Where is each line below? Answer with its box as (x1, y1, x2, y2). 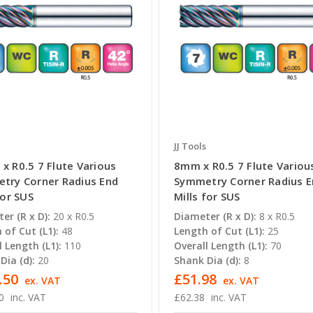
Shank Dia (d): (174, 254, 242, 268)
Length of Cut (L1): (174, 224, 265, 238)
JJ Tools (174, 140, 207, 153)
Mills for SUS (174, 189, 240, 204)
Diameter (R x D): (174, 210, 257, 224)
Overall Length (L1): (174, 239, 268, 253)
